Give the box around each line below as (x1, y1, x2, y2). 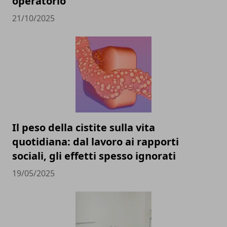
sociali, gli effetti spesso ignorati (12, 149, 176, 163)
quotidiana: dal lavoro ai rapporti (12, 135, 179, 149)
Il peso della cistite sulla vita (12, 121, 155, 135)
